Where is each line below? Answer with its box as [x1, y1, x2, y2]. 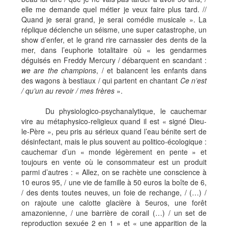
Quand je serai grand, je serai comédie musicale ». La [21, 14, 207, 24]
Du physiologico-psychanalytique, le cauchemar [45, 106, 207, 116]
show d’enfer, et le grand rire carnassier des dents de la [21, 35, 207, 45]
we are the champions [21, 65, 97, 75]
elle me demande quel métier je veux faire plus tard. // [21, 4, 207, 14]
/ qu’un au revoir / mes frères [21, 85, 115, 96]
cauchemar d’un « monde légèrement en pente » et [21, 147, 207, 157]
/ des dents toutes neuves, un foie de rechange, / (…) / [21, 187, 207, 197]
